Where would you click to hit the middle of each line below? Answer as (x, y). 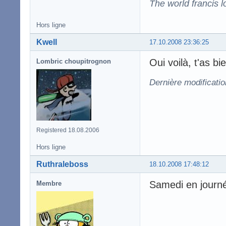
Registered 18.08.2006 (68, 130)
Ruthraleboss (62, 164)
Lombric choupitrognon (74, 62)
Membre (49, 184)
